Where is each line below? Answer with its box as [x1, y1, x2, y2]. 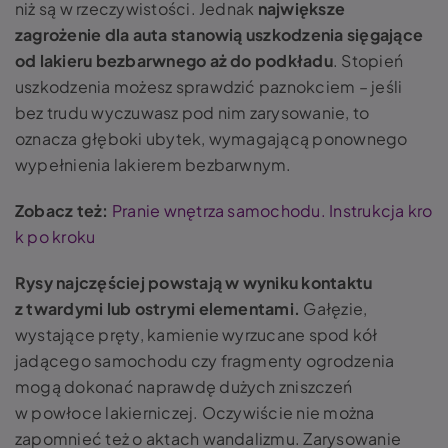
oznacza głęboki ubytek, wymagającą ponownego [15, 128, 408, 149]
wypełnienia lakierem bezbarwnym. [15, 154, 292, 175]
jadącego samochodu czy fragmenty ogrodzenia [15, 350, 395, 371]
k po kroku [15, 226, 96, 247]
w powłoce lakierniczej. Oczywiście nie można [15, 402, 375, 423]
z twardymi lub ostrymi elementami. [15, 298, 301, 319]
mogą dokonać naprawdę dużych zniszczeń [15, 376, 353, 397]
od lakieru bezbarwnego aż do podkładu [15, 50, 333, 71]
